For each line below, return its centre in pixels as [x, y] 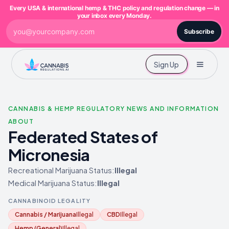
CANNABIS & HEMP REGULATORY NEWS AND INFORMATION [114, 109]
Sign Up [166, 64]
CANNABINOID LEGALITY [49, 201]
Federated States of [83, 137]
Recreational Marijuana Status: [61, 170]
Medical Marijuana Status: [53, 183]
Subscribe [199, 31]
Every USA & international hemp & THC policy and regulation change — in [114, 8]
